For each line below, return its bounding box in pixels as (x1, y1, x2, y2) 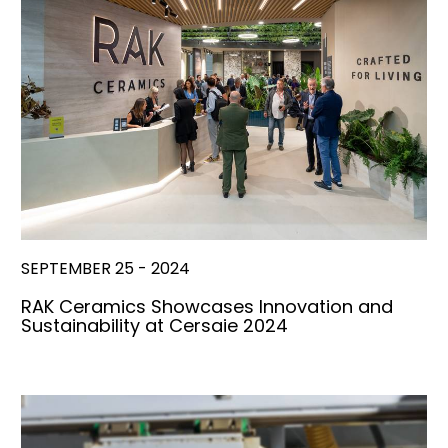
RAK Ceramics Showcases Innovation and (21, 293, 393, 319)
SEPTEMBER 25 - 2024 (21, 256, 190, 280)
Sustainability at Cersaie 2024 (21, 312, 288, 338)
